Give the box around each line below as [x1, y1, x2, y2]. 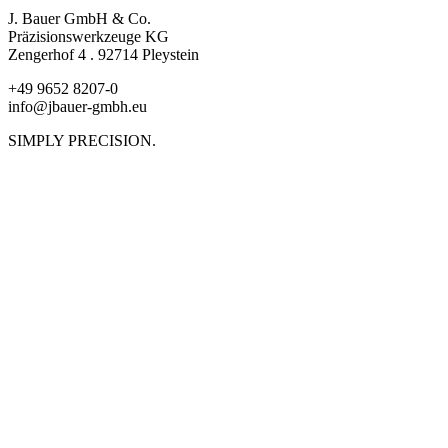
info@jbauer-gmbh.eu [8, 98, 147, 116]
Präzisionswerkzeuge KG [8, 28, 169, 46]
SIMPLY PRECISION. [8, 132, 156, 150]
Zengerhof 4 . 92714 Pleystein [8, 46, 199, 64]
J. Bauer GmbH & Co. [8, 10, 151, 28]
